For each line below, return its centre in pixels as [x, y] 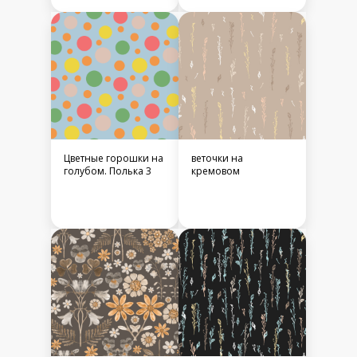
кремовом [216, 171]
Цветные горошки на [114, 159]
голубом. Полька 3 [108, 171]
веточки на [217, 159]
